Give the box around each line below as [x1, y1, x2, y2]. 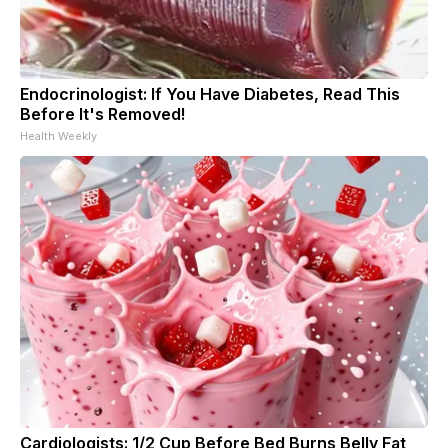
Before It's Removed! [20, 103, 185, 124]
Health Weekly [20, 128, 97, 143]
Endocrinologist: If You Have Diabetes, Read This [20, 83, 400, 104]
